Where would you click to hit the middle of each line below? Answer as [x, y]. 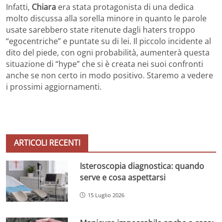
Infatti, [19, 7]
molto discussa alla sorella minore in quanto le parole [106, 18]
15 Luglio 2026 [106, 195]
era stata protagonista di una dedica [126, 7]
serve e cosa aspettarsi [123, 177]
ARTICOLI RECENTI [47, 142]
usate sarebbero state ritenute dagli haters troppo [101, 29]
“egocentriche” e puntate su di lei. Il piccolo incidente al [109, 41]
